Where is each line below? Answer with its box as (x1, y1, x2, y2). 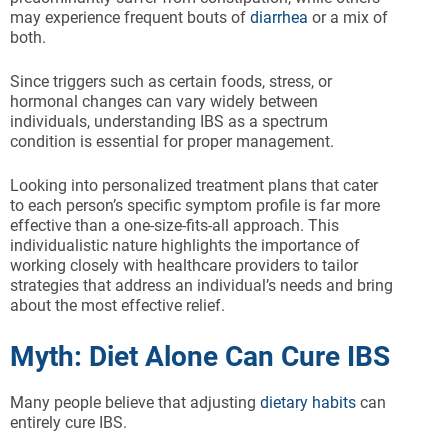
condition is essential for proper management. (10, 132, 334, 152)
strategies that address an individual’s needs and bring (10, 276, 393, 296)
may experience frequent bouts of (10, 8, 246, 28)
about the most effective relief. (10, 296, 225, 316)
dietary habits (260, 393, 356, 413)
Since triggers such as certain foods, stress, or (10, 72, 332, 92)
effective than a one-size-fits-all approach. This (10, 216, 339, 236)
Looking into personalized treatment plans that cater (10, 176, 378, 196)
